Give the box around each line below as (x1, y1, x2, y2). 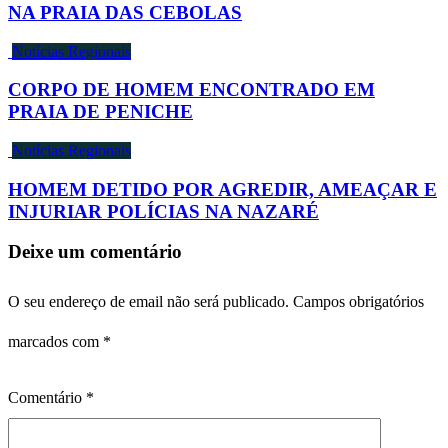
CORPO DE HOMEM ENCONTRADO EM (8, 79, 375, 101)
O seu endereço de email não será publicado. (8, 293, 289, 311)
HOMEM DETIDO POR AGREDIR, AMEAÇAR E (8, 178, 437, 200)
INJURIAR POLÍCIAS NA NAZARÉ (8, 200, 319, 222)
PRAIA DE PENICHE (8, 101, 193, 123)
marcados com (8, 333, 103, 351)
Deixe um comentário (8, 241, 182, 263)
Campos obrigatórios (293, 293, 424, 311)
